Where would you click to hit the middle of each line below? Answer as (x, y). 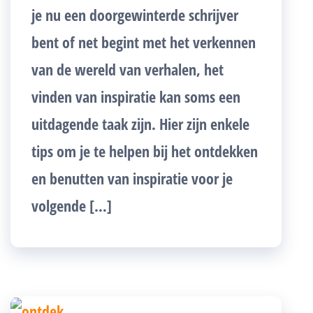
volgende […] (72, 205)
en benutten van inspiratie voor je (132, 178)
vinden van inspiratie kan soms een (136, 96)
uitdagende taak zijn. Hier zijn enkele (140, 123)
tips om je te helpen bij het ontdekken (145, 151)
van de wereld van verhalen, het (128, 69)
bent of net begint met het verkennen (144, 42)
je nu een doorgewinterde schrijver (135, 14)
